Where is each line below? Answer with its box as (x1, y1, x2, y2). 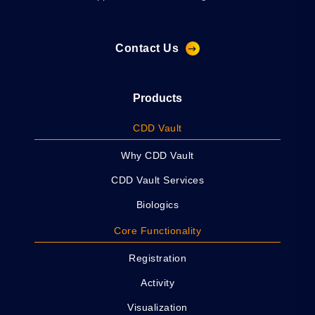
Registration (129, 252, 186, 264)
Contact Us (115, 42, 179, 54)
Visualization (127, 302, 188, 314)
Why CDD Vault (121, 149, 194, 161)
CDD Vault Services (111, 174, 204, 186)
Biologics (136, 198, 179, 210)
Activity (141, 277, 174, 289)
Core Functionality (114, 225, 201, 237)
